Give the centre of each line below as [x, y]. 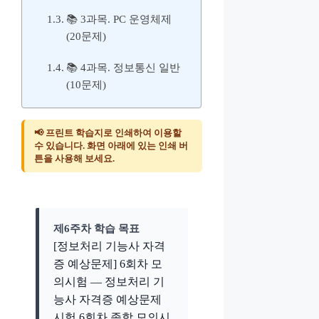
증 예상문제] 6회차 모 [108, 263]
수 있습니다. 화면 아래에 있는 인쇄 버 [111, 145]
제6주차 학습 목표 [96, 228]
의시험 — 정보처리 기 [109, 281]
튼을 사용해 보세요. [74, 158]
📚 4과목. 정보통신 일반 [124, 67]
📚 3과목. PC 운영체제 [119, 19]
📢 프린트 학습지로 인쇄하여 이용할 [108, 132]
